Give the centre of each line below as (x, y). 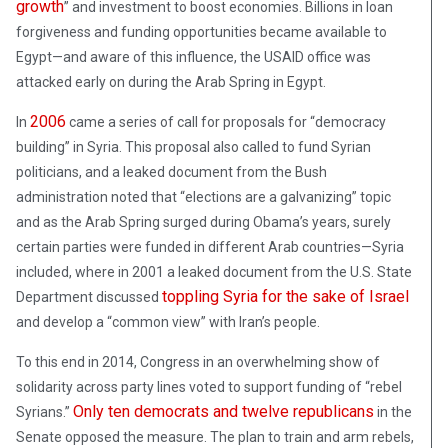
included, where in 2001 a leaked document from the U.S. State (214, 271)
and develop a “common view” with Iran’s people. (168, 321)
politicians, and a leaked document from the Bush (171, 171)
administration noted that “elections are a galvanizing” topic (203, 196)
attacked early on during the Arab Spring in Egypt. (171, 81)
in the (393, 411)
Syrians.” (44, 411)
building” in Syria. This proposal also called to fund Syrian (193, 146)
